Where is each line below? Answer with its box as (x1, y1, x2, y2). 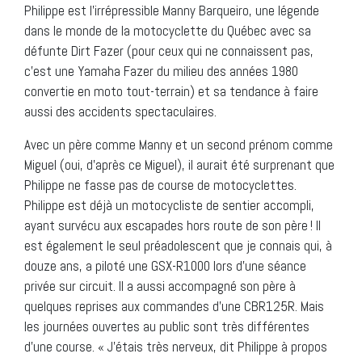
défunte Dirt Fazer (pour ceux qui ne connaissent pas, (24, 42, 314, 61)
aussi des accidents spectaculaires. (24, 103, 217, 121)
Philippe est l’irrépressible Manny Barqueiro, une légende (24, 2, 319, 20)
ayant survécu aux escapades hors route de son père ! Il (24, 217, 321, 235)
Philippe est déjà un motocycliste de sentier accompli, (24, 196, 314, 215)
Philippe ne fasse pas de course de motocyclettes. (24, 176, 297, 195)
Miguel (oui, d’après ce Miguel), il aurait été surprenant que (24, 156, 335, 175)
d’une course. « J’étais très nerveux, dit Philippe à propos (24, 338, 327, 356)
